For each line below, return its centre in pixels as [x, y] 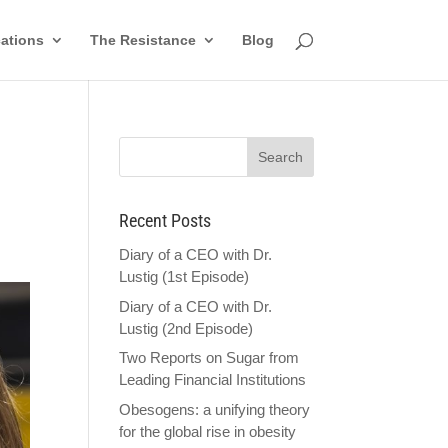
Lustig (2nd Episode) [186, 328]
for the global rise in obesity [208, 431]
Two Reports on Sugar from [209, 357]
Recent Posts [165, 220]
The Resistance [142, 40]
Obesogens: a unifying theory [215, 409]
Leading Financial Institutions [213, 379]
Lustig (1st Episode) [184, 276]
